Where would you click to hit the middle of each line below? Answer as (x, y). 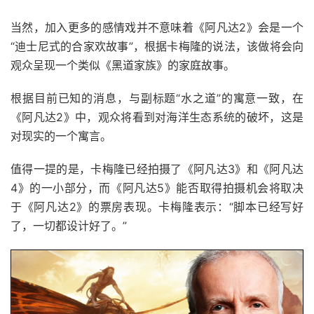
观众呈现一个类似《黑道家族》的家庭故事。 (123, 65)
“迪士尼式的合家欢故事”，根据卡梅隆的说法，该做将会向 (157, 46)
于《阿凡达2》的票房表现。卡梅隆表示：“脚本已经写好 (157, 207)
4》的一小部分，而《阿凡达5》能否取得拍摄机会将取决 (157, 188)
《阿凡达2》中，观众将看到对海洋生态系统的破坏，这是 (157, 117)
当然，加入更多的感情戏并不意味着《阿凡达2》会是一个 (157, 27)
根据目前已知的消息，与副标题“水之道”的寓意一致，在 (157, 98)
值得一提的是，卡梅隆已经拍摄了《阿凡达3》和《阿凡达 (157, 169)
